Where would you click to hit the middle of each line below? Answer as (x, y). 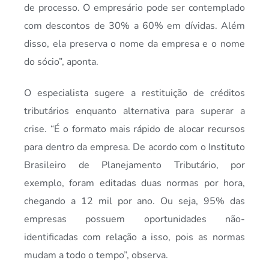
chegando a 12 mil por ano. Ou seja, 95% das (134, 201)
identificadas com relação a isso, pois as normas (134, 237)
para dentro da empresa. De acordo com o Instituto (134, 147)
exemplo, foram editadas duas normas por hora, (134, 183)
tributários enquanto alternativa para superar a (134, 111)
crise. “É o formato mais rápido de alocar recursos (134, 129)
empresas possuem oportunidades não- (134, 219)
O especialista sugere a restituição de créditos (134, 93)
